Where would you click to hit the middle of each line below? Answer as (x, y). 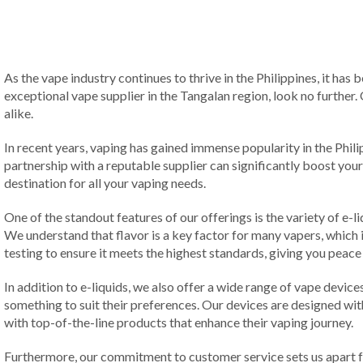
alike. (19, 113)
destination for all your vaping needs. (105, 183)
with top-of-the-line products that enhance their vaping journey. (179, 322)
